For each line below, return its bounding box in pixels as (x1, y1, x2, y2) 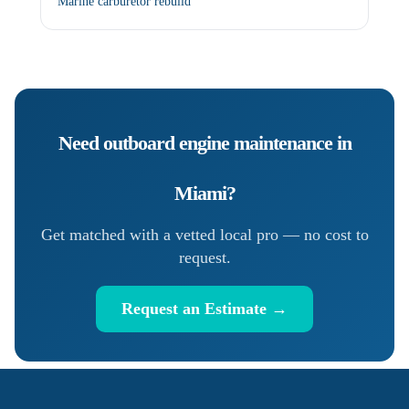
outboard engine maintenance (102, 131, 332, 154)
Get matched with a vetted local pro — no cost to (40, 225, 369, 244)
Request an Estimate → (121, 299, 288, 318)
